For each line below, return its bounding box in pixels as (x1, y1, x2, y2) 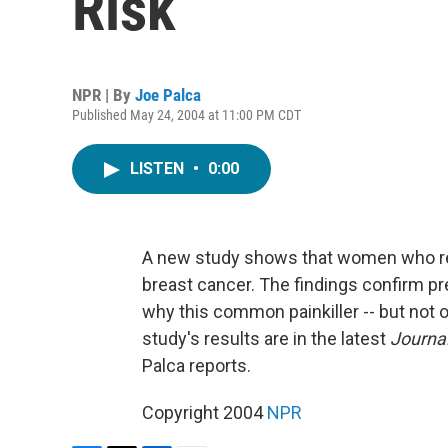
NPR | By (72, 85, 135, 105)
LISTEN (130, 159, 188, 178)
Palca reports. (142, 355, 251, 376)
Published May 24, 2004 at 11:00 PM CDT (72, 107, 301, 123)
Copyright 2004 (142, 402, 267, 423)
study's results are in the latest (142, 328, 390, 349)
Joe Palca (135, 85, 201, 105)
